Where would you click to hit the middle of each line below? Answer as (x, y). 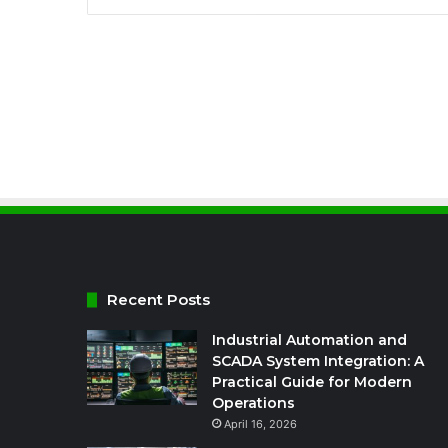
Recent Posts (158, 299)
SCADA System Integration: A (318, 361)
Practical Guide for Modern (312, 382)
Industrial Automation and (309, 340)
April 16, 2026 (260, 424)
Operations (253, 403)
